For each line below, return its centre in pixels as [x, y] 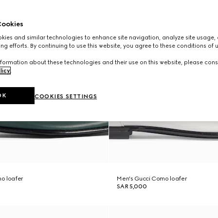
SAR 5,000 [132, 186]
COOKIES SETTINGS [66, 96]
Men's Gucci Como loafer [152, 179]
